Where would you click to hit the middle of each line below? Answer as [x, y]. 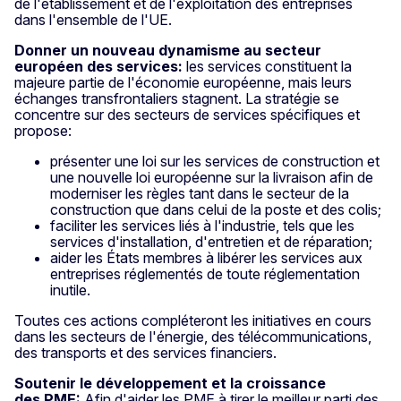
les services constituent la [267, 67]
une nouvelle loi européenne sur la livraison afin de [212, 178]
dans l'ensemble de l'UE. [93, 20]
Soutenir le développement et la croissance [170, 384]
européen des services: [98, 67]
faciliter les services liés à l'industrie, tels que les [202, 226]
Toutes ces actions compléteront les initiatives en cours [193, 321]
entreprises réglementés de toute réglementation [205, 274]
